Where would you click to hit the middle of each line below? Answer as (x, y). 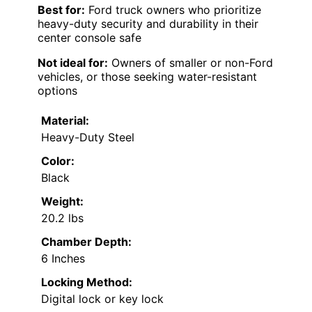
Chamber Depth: (86, 242)
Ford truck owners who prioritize (173, 10)
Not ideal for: (73, 63)
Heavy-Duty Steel (88, 138)
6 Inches (63, 259)
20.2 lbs (62, 218)
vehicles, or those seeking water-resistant (147, 77)
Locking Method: (87, 282)
